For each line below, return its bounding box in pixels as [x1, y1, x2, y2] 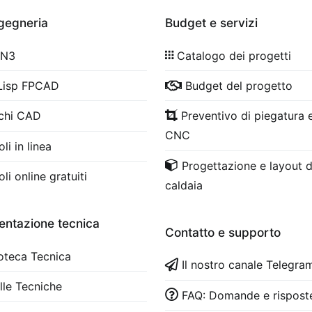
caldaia [165, 178, 203, 192]
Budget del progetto [185, 78, 293, 93]
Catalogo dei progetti [177, 48, 292, 63]
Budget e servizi [165, 15, 258, 30]
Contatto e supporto [165, 224, 281, 240]
